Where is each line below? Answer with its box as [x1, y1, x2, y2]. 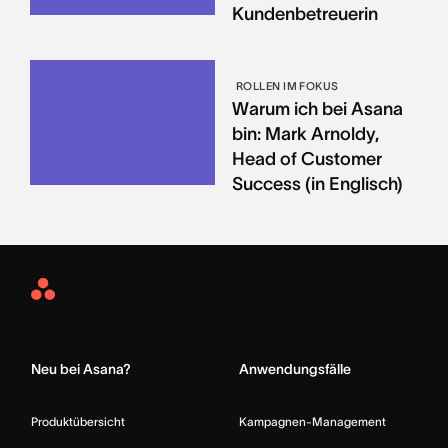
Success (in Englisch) [231, 174, 403, 195]
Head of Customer [231, 149, 382, 170]
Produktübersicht [31, 415, 125, 429]
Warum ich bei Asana [231, 99, 403, 120]
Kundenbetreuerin [231, 4, 378, 25]
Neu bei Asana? [31, 361, 131, 378]
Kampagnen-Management [239, 415, 386, 429]
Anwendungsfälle [239, 361, 351, 378]
